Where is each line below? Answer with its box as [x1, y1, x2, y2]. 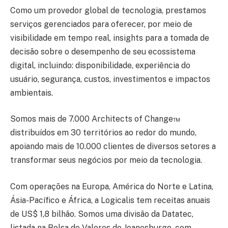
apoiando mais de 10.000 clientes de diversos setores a [10, 141, 216, 152]
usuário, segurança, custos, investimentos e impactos [10, 74, 210, 84]
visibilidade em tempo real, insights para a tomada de [10, 33, 209, 43]
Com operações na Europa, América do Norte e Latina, [10, 181, 213, 191]
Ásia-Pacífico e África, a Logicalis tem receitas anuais [10, 195, 210, 205]
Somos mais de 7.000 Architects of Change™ [10, 114, 181, 124]
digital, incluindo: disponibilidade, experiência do [10, 60, 190, 70]
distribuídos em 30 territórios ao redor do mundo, [10, 128, 196, 138]
